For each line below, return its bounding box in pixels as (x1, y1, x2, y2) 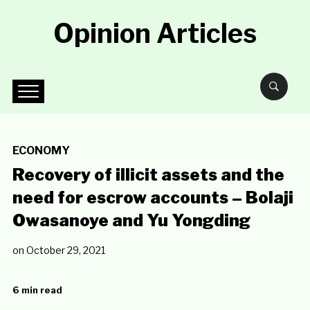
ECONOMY (12, 144, 70, 157)
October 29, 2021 (26, 244, 105, 256)
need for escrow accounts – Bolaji (12, 188, 293, 208)
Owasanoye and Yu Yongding (12, 210, 250, 230)
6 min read (12, 284, 62, 295)
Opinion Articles (53, 17, 257, 49)
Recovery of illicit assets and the (12, 165, 284, 185)
